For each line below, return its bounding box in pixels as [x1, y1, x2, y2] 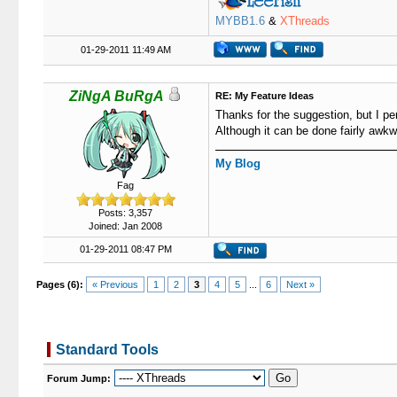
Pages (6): [36, 279, 84, 290]
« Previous [92, 279, 139, 290]
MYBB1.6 [214, 14, 265, 27]
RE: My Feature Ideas [214, 90, 314, 101]
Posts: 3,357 [98, 207, 152, 218]
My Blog [214, 157, 261, 170]
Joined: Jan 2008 [89, 221, 162, 231]
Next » [286, 279, 315, 290]
